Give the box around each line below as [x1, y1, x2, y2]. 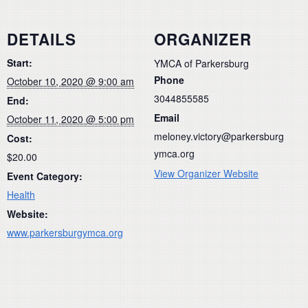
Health [7, 187, 35, 201]
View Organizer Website [154, 166, 258, 180]
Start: [7, 55, 32, 69]
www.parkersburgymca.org [7, 225, 123, 239]
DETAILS [7, 27, 76, 50]
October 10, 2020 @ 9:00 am [7, 74, 134, 88]
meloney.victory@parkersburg [154, 129, 284, 143]
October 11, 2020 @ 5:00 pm [7, 111, 134, 126]
